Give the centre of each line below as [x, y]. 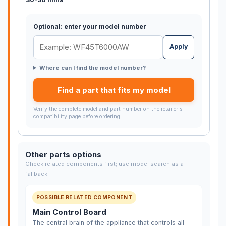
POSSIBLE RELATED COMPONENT [84, 197]
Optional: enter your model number [90, 27]
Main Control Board [69, 212]
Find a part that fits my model [114, 90]
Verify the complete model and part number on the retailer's [108, 109]
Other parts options [63, 155]
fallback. [37, 174]
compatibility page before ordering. [77, 116]
